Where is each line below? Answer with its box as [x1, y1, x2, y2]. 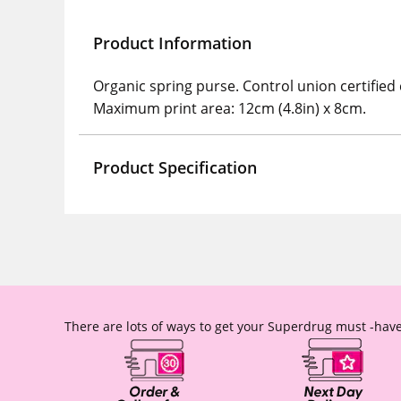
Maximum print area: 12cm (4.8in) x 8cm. [93, 98, 366, 118]
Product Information [93, 32, 252, 54]
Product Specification [93, 157, 257, 178]
